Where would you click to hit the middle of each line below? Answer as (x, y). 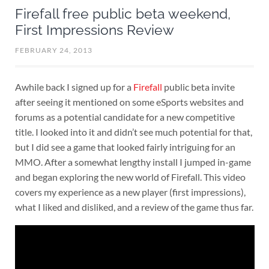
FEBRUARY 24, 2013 (53, 50)
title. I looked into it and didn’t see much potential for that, (133, 132)
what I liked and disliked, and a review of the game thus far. (134, 207)
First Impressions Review (94, 30)
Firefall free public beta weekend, (122, 14)
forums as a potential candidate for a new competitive (125, 117)
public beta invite (198, 87)
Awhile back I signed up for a (74, 87)
